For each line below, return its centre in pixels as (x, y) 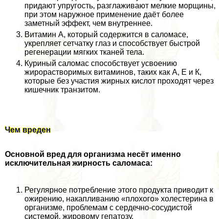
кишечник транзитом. (62, 90)
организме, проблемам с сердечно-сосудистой (108, 208)
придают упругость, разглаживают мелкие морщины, (120, 6)
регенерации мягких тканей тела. (84, 52)
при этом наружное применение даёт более (104, 14)
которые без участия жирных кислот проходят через (119, 81)
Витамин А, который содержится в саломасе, (106, 34)
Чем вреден (28, 130)
